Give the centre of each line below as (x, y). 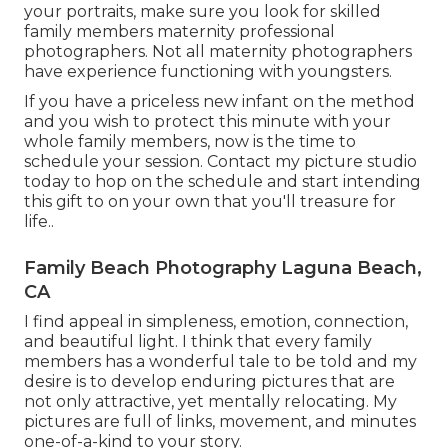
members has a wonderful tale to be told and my (220, 362)
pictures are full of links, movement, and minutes (220, 422)
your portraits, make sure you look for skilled (202, 12)
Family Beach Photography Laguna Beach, (223, 268)
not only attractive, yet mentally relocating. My (210, 402)
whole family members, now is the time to (190, 142)
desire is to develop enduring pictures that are (209, 382)
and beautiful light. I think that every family (198, 342)
